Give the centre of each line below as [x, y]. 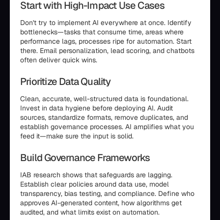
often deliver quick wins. [59, 60]
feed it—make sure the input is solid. [77, 136]
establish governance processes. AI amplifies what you [107, 127]
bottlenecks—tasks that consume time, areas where [102, 32]
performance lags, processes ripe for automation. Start [106, 41]
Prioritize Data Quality [66, 82]
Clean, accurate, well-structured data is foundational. [104, 99]
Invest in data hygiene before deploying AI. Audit [96, 108]
